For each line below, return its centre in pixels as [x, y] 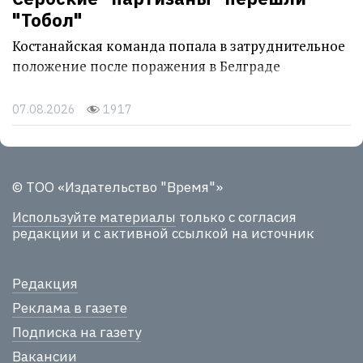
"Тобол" [47, 19]
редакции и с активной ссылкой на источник [163, 233]
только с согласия [236, 217]
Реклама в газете [70, 308]
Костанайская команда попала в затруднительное [179, 45]
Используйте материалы [94, 217]
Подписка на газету [77, 333]
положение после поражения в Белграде [146, 66]
